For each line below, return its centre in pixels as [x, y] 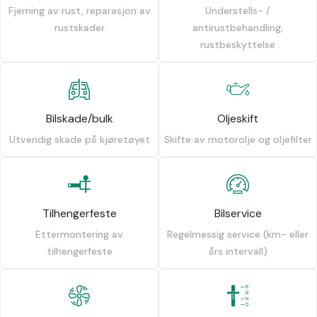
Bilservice [238, 213]
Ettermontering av [79, 234]
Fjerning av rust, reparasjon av [79, 10]
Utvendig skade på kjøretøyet [79, 139]
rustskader [79, 27]
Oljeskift [238, 118]
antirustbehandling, [238, 27]
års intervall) [238, 251]
